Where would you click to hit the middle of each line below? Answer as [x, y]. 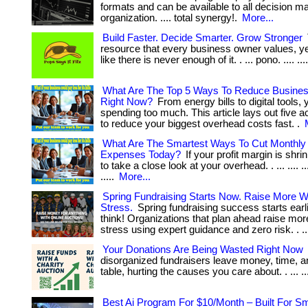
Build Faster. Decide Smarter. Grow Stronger [202, 38]
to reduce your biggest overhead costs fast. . [201, 124]
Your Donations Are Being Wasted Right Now [203, 250]
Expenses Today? [141, 155]
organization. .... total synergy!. [170, 18]
